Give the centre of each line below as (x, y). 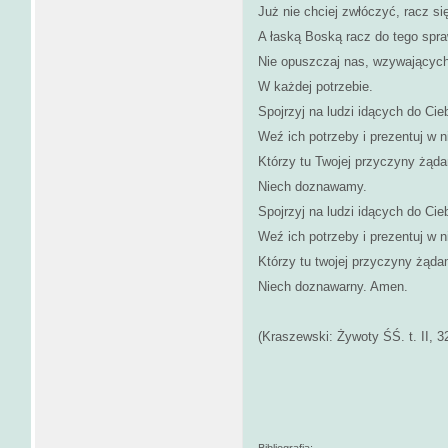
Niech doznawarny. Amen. (333, 286)
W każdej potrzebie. (315, 86)
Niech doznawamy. (312, 186)
